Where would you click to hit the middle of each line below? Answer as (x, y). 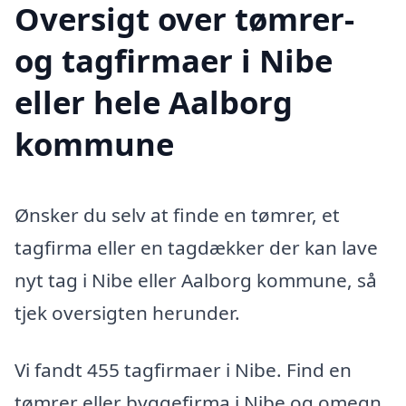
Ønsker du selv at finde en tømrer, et (177, 214)
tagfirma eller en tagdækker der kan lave (196, 247)
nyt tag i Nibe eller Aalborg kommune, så (196, 280)
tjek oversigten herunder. (127, 312)
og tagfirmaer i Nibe (174, 60)
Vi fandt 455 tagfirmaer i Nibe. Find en (183, 370)
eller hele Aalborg (154, 101)
